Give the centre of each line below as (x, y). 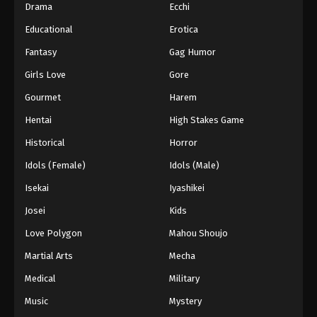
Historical (45, 142)
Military (184, 278)
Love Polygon (53, 233)
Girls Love (45, 74)
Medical (40, 278)
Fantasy (41, 52)
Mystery (185, 301)
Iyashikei (187, 188)
